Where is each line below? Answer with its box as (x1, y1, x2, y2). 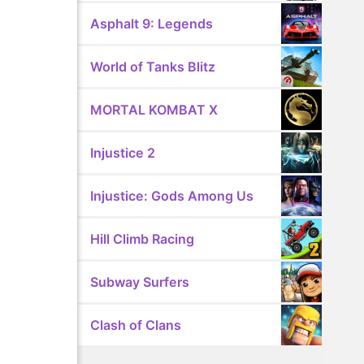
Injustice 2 (90, 145, 156, 161)
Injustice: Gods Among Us (90, 188, 254, 204)
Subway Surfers (90, 274, 190, 290)
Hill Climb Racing (90, 231, 195, 247)
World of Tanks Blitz (90, 58, 216, 75)
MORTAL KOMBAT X (90, 102, 219, 118)
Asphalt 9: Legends (90, 15, 214, 32)
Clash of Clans (90, 317, 182, 333)
